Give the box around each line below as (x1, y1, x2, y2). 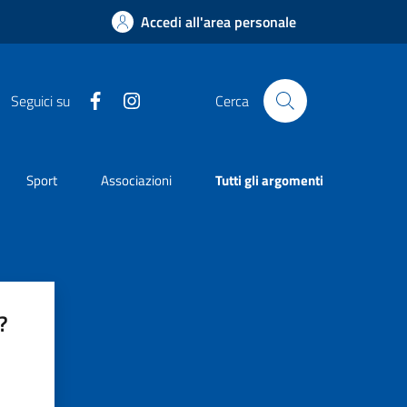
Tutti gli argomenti (215, 170, 323, 192)
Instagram (141, 88, 196, 109)
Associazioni (101, 170, 173, 192)
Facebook (104, 88, 154, 109)
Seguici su (10, 89, 70, 112)
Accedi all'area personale (141, 11, 296, 33)
